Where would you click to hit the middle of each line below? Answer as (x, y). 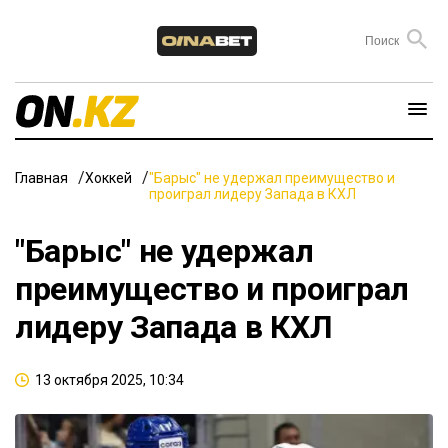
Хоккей (108, 177)
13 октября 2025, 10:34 (109, 379)
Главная (41, 177)
